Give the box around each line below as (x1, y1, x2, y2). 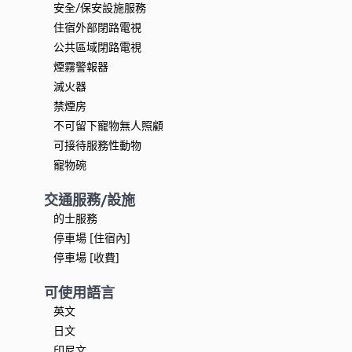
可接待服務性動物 (53, 137, 141, 153)
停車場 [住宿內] (53, 229, 130, 246)
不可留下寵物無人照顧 (53, 117, 163, 134)
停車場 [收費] (53, 249, 119, 266)
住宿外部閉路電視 (53, 19, 141, 35)
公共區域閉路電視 (53, 38, 141, 55)
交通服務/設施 (44, 189, 135, 210)
